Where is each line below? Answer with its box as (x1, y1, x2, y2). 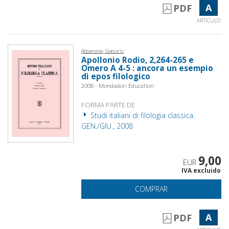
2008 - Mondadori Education (81, 81, 154, 89)
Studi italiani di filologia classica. (88, 110, 195, 120)
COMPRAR (135, 184, 168, 194)
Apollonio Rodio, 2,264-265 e (81, 54, 194, 65)
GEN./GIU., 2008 (81, 121, 133, 131)
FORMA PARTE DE (81, 100, 135, 109)
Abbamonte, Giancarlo (81, 47, 124, 54)
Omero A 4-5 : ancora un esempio (81, 62, 214, 74)
